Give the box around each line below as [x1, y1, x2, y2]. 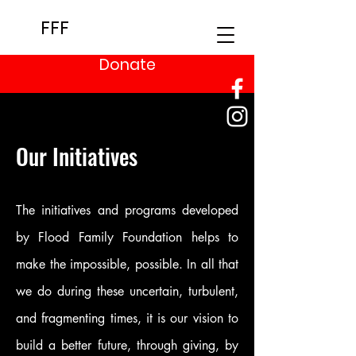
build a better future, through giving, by [16, 337, 238, 354]
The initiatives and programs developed [16, 202, 238, 219]
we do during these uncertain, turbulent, [16, 283, 238, 300]
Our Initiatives [16, 140, 137, 172]
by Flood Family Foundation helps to [16, 229, 238, 246]
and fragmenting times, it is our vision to [16, 310, 238, 327]
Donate [99, 54, 156, 75]
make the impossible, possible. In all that [16, 256, 238, 273]
